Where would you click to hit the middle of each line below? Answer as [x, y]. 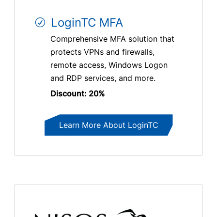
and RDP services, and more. [103, 78]
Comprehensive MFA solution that [112, 39]
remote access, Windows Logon [109, 65]
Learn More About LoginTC [108, 125]
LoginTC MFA [87, 23]
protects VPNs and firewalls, [102, 52]
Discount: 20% [77, 94]
